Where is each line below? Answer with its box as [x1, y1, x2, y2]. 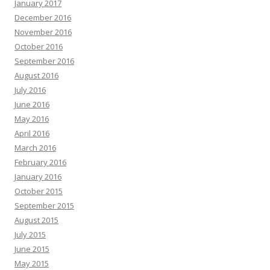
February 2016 [14, 156, 66, 168]
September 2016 [14, 55, 74, 66]
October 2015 [14, 185, 63, 196]
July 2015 [14, 228, 46, 240]
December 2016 [14, 11, 71, 23]
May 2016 [14, 113, 49, 124]
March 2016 [14, 142, 56, 153]
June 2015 [14, 243, 49, 254]
